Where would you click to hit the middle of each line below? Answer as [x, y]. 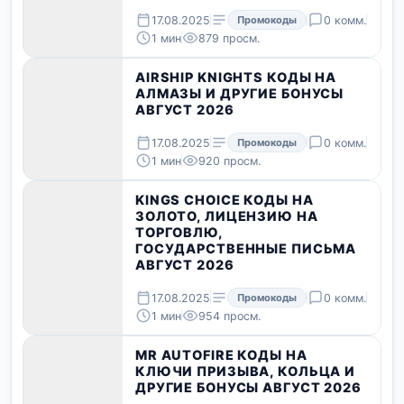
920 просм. [230, 161]
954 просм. [230, 316]
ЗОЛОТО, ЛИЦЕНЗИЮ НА [227, 216]
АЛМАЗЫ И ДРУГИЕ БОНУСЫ [240, 94]
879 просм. [229, 38]
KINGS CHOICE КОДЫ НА [225, 200]
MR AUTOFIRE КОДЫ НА [221, 355]
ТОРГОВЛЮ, [179, 233]
